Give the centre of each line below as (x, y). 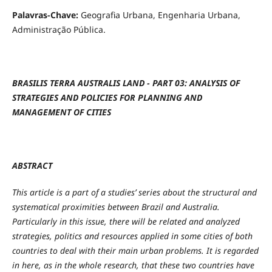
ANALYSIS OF (214, 83)
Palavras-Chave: (45, 15)
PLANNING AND (170, 98)
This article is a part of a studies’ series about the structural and (134, 192)
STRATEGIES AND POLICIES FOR (75, 98)
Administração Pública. (59, 29)
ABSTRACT (32, 166)
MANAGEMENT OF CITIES (61, 112)
